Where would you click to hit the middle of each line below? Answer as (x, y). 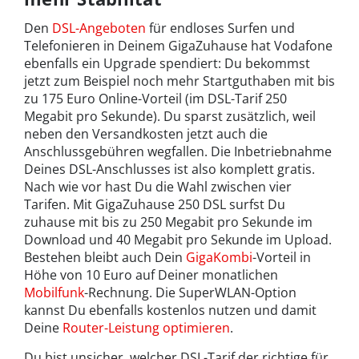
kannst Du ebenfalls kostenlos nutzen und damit (170, 311)
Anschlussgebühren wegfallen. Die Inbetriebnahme (178, 152)
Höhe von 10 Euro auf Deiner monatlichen (151, 275)
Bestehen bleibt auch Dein (105, 258)
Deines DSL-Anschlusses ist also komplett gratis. (169, 169)
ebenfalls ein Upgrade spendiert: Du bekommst (167, 64)
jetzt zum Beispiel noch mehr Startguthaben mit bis (179, 81)
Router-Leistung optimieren (146, 328)
